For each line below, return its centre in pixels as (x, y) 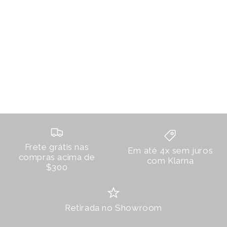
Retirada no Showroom (113, 207)
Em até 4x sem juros (170, 150)
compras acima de (57, 157)
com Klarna (170, 161)
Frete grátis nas (57, 147)
